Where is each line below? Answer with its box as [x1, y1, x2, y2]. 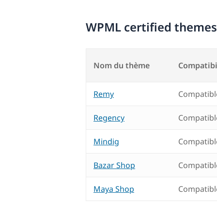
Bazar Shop [93, 160, 135, 171]
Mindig [93, 136, 119, 147]
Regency [93, 112, 124, 124]
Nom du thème [93, 60, 150, 71]
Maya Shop [93, 184, 134, 195]
